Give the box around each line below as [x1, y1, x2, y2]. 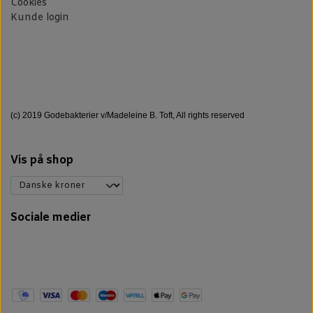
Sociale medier [10, 210, 91, 225]
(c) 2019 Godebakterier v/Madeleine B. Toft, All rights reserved [10, 110, 245, 120]
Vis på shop [10, 152, 73, 168]
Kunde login [10, 10, 69, 24]
